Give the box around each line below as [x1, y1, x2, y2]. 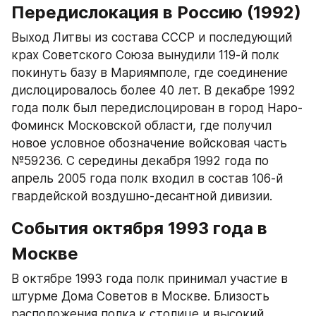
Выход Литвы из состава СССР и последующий [11, 30, 292, 44]
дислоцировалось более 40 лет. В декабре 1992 [11, 83, 296, 97]
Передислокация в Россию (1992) [11, 1, 301, 23]
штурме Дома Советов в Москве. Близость [11, 288, 269, 303]
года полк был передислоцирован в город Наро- [11, 100, 303, 115]
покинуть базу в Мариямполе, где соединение [11, 65, 288, 80]
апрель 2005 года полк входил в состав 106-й [11, 171, 283, 186]
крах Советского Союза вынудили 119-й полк [11, 47, 279, 62]
